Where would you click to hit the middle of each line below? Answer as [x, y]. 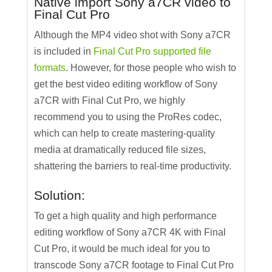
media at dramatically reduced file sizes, [120, 150]
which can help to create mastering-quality [125, 134]
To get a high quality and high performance [126, 216]
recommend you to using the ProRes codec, [128, 117]
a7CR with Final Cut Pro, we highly [110, 101]
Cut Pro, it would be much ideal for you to [122, 249]
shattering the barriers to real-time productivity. [133, 166]
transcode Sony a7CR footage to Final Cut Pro [134, 265]
